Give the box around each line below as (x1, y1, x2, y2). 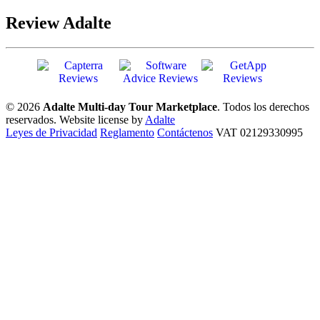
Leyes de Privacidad (6, 126, 97, 139)
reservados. (6, 113, 56, 126)
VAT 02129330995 (216, 126, 303, 139)
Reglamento (100, 126, 154, 139)
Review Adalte (6, 13, 111, 32)
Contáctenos (157, 126, 213, 139)
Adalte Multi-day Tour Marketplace (43, 100, 217, 113)
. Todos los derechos (217, 100, 309, 113)
